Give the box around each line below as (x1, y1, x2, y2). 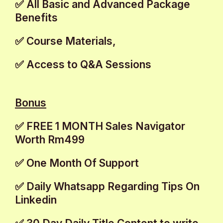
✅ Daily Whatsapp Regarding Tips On (15, 180, 200, 193)
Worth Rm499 (15, 133, 85, 146)
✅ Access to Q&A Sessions (15, 58, 151, 71)
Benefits (15, 11, 58, 24)
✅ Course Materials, (15, 35, 116, 48)
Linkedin (15, 194, 57, 207)
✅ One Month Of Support (15, 157, 139, 170)
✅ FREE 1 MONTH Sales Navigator (15, 120, 185, 133)
